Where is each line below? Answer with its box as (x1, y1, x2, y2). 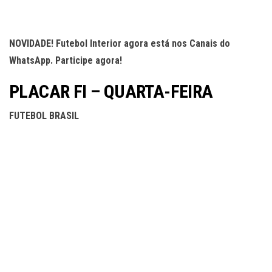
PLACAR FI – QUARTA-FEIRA (9, 81, 213, 102)
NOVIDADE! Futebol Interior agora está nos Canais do (9, 38, 230, 49)
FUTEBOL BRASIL (9, 110, 79, 121)
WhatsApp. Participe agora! (9, 55, 122, 66)
